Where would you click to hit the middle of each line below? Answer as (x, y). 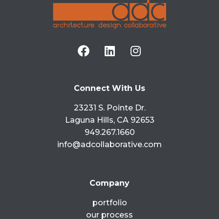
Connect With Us (109, 88)
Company (109, 183)
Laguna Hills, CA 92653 (109, 120)
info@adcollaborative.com (109, 144)
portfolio (109, 202)
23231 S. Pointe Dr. (109, 108)
